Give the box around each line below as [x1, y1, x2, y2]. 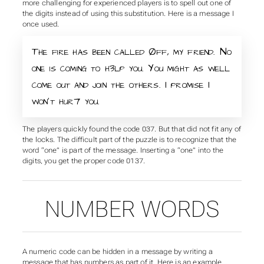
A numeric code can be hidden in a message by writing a [22, 247, 213, 256]
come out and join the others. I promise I [31, 77, 210, 93]
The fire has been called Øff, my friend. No [31, 44, 232, 60]
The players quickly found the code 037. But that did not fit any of [22, 125, 242, 134]
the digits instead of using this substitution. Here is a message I [22, 9, 234, 18]
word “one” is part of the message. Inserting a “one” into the [22, 146, 224, 155]
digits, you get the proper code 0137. [22, 157, 146, 166]
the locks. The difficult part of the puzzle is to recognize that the [22, 136, 237, 144]
